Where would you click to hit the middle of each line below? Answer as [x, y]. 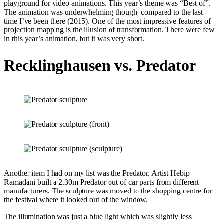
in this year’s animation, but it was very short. [74, 39]
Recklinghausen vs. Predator [100, 65]
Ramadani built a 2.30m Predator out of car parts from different [101, 182]
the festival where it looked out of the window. [76, 200]
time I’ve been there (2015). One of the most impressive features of [107, 21]
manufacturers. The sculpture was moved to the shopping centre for [108, 191]
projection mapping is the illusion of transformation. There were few [109, 30]
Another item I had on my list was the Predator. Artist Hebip [97, 173]
